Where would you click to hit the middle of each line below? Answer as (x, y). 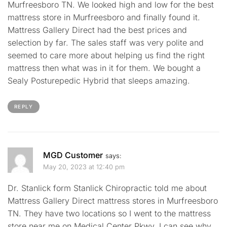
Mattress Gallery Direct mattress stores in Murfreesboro (113, 200)
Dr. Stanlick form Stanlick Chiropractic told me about (107, 188)
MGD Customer (73, 155)
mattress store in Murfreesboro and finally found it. (104, 17)
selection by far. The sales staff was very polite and (106, 43)
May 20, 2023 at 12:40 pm (84, 167)
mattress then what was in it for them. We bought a (104, 68)
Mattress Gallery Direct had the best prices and (97, 30)
